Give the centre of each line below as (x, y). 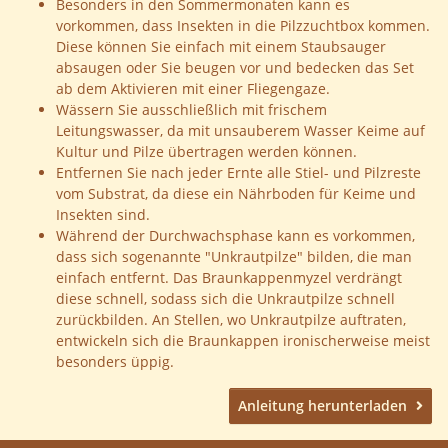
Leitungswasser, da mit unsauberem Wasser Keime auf (240, 131)
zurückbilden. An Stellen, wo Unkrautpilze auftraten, (231, 320)
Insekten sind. (103, 215)
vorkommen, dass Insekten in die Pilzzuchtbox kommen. (243, 26)
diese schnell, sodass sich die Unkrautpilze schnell (225, 299)
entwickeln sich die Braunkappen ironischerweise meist (243, 341)
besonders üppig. (115, 362)
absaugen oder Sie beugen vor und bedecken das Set (235, 68)
